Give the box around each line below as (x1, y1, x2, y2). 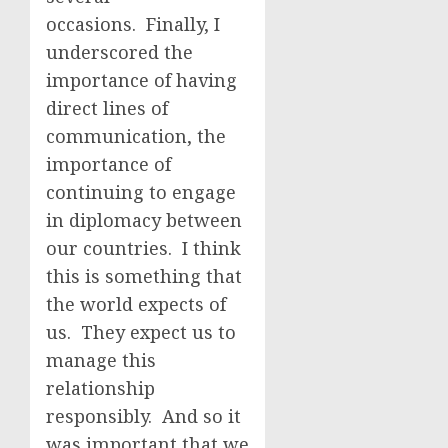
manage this (46, 348, 156, 372)
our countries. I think (46, 236, 241, 260)
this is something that (46, 264, 242, 288)
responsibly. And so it (46, 404, 241, 428)
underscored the (46, 40, 193, 64)
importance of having (46, 68, 237, 92)
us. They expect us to (46, 320, 236, 344)
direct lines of (46, 96, 168, 120)
